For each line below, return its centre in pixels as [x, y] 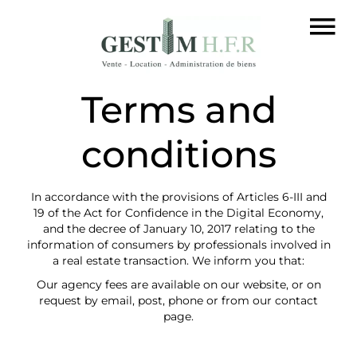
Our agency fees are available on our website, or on [178, 284]
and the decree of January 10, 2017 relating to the [178, 229]
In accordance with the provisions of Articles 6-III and [178, 197]
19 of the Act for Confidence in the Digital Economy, [178, 213]
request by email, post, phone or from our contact [178, 300]
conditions [178, 154]
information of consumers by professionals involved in [178, 245]
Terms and [178, 110]
